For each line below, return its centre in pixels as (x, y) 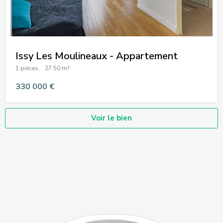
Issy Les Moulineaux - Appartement (97, 56)
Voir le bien (111, 118)
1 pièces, (28, 68)
